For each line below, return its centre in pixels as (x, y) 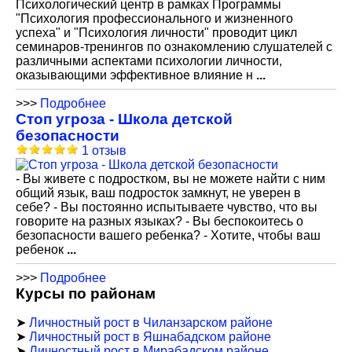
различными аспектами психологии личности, (149, 61)
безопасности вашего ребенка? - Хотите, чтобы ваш (168, 235)
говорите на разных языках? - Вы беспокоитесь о (159, 221)
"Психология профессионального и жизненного (154, 18)
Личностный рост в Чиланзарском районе (151, 323)
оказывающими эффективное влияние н (136, 75)
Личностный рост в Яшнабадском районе (150, 337)
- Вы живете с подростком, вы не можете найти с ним (170, 179)
